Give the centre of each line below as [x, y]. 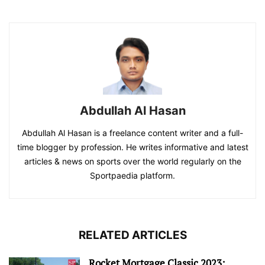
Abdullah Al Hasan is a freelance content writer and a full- [132, 133]
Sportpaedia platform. [132, 176]
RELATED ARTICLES [132, 235]
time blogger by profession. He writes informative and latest [132, 147]
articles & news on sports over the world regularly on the [132, 161]
